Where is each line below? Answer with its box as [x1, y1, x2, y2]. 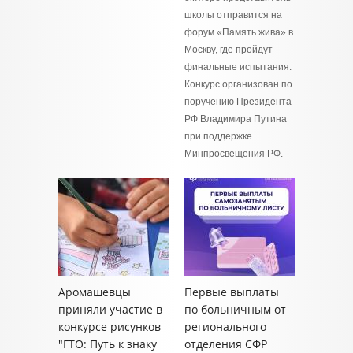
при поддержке [184, 131, 252, 142]
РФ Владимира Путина [184, 113, 287, 124]
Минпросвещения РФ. [184, 148, 283, 159]
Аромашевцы [58, 284, 131, 299]
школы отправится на [184, 9, 282, 20]
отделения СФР [184, 336, 267, 351]
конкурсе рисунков [58, 319, 161, 334]
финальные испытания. [184, 61, 292, 72]
